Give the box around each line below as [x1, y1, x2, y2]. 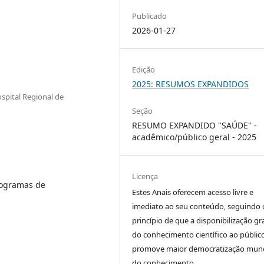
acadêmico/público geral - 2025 [132, 131, 257, 143]
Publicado [132, 10, 167, 21]
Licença [132, 171, 159, 182]
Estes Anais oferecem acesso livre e [132, 187, 254, 198]
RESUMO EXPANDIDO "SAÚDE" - [132, 120, 258, 131]
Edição [132, 64, 156, 75]
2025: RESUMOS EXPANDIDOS [132, 78, 249, 90]
